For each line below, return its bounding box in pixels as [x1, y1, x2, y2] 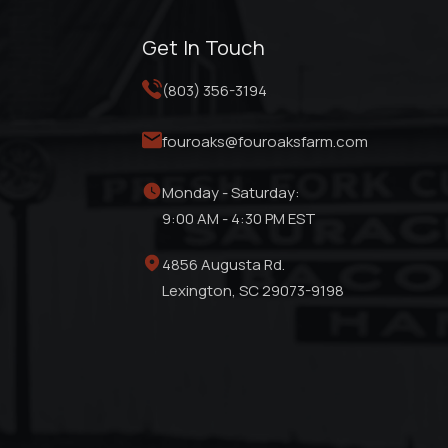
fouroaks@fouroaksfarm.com [161, 131, 368, 152]
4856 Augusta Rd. [161, 254, 285, 275]
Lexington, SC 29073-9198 [161, 280, 344, 301]
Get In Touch [141, 34, 265, 61]
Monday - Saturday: [161, 182, 300, 203]
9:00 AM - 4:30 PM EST [161, 208, 316, 229]
